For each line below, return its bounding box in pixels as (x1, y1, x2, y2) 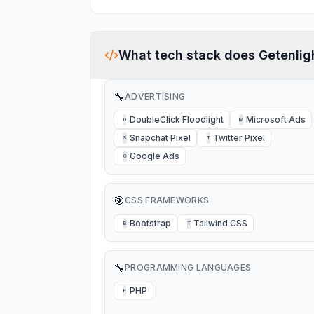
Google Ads (130, 151, 179, 161)
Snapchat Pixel (130, 132, 191, 143)
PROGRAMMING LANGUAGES (125, 262, 252, 273)
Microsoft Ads (246, 114, 306, 125)
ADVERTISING (125, 91, 186, 102)
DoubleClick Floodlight (130, 114, 224, 125)
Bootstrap (130, 218, 171, 228)
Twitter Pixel (213, 132, 265, 143)
